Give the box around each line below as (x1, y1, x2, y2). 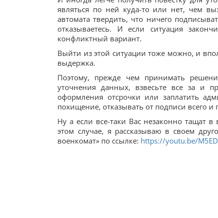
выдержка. (57, 58, 95, 68)
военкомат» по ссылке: (57, 136, 141, 145)
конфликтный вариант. (57, 34, 142, 43)
